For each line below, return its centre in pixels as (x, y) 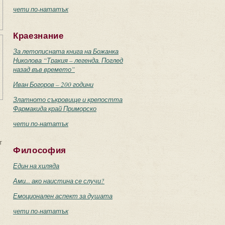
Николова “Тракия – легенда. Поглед (68, 60)
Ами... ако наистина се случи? (59, 181)
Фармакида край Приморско (55, 108)
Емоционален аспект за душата (63, 196)
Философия (40, 150)
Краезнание (38, 36)
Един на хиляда (36, 166)
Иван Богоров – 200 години (53, 84)
